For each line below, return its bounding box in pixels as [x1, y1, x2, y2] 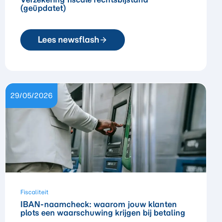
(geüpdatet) [20, 3, 66, 13]
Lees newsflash [38, 34, 99, 46]
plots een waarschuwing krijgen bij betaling [20, 208, 185, 218]
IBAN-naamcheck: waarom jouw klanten [20, 199, 177, 210]
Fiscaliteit [20, 188, 49, 196]
